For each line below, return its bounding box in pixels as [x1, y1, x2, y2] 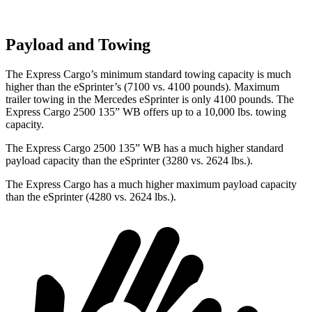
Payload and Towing [6, 36, 150, 54]
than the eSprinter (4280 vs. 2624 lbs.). [6, 191, 176, 203]
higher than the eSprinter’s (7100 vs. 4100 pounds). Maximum [6, 81, 279, 93]
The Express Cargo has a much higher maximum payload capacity [6, 178, 297, 190]
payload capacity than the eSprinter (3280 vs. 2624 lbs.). [6, 155, 253, 166]
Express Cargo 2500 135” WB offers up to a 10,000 [6, 106, 235, 118]
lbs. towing [235, 106, 286, 118]
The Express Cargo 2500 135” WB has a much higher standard [6, 142, 283, 154]
